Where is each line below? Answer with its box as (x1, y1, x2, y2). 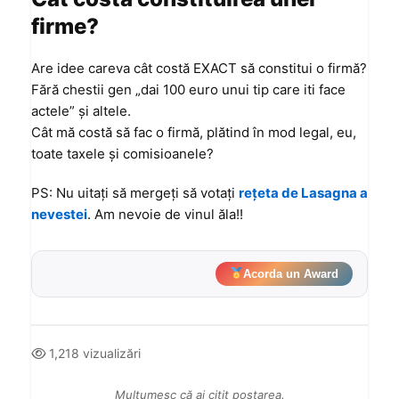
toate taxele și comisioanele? (31, 145, 214, 162)
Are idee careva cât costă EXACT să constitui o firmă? (31, 60, 367, 77)
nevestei (31, 206, 87, 223)
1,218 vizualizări (45, 346, 141, 361)
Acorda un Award (243, 267, 338, 281)
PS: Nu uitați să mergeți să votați (31, 184, 239, 201)
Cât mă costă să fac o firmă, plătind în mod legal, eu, (31, 124, 356, 141)
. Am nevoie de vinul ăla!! (87, 206, 243, 223)
